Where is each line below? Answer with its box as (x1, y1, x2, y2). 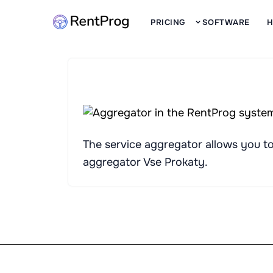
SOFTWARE (202, 17, 250, 27)
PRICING (151, 17, 185, 27)
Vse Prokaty (143, 155, 205, 169)
